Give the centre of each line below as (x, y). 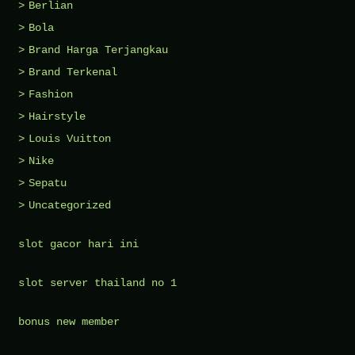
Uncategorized (70, 206)
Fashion (51, 95)
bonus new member (69, 322)
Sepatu (48, 183)
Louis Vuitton (70, 139)
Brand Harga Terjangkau (98, 50)
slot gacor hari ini (78, 244)
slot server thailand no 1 (97, 283)
